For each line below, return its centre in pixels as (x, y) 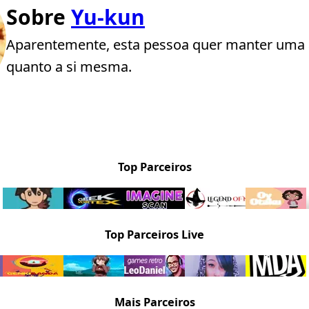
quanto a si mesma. (69, 66)
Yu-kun (108, 17)
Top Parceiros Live (154, 235)
